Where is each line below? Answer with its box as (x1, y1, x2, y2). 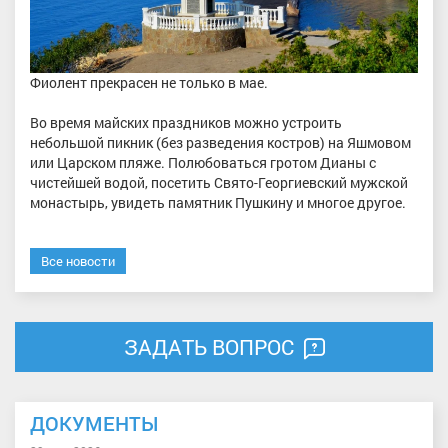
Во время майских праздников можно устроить (30, 112, 342, 132)
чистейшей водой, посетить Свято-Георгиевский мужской (30, 172, 408, 192)
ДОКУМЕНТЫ (30, 410, 158, 437)
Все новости (41, 251, 115, 270)
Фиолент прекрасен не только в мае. (30, 72, 268, 92)
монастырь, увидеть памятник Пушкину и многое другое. (30, 192, 406, 212)
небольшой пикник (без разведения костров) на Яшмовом (30, 132, 411, 152)
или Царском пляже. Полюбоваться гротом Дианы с (30, 152, 376, 172)
